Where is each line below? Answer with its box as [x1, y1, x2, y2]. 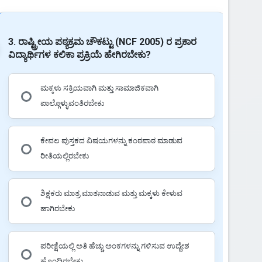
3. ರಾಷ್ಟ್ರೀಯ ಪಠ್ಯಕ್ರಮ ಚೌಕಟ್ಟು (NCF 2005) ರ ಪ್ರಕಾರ [8, 36, 196, 47]
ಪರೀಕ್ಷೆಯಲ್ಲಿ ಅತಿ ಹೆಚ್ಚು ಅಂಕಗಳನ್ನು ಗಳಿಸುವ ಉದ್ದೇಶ [40, 240, 189, 251]
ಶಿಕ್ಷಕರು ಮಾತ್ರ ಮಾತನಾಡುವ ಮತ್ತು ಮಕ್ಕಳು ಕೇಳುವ [40, 187, 182, 199]
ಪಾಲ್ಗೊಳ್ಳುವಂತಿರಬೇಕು [40, 97, 104, 109]
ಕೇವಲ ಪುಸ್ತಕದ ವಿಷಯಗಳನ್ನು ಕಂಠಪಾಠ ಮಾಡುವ [40, 135, 182, 146]
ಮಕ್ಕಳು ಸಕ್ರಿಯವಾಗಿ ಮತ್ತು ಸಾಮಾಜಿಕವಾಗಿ [40, 82, 158, 94]
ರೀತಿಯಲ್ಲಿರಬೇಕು [40, 150, 89, 161]
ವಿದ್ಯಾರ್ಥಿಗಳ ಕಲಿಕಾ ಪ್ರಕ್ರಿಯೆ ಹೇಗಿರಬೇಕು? [8, 49, 151, 60]
